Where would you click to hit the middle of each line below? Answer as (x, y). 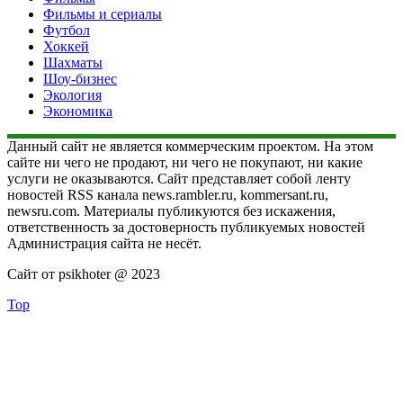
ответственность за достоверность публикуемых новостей (186, 227)
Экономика (78, 111)
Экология (72, 94)
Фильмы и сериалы (103, 13)
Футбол (67, 30)
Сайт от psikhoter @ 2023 (84, 273)
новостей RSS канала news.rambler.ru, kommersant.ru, (168, 194)
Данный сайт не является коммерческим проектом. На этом (190, 146)
